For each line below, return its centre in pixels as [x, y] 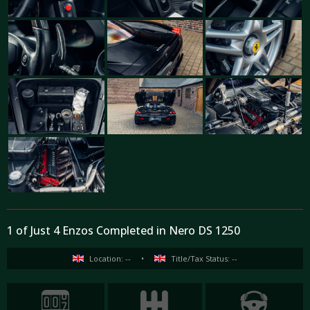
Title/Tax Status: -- [204, 259]
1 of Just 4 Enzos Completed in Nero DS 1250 [124, 231]
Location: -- [110, 259]
